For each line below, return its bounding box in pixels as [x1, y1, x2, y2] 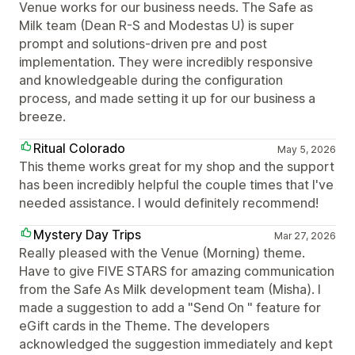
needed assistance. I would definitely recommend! [19, 194, 319, 211]
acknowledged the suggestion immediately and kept [19, 335, 333, 352]
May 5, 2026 [277, 143, 336, 155]
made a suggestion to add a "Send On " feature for [19, 299, 321, 315]
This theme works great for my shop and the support [19, 158, 334, 174]
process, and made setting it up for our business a [19, 90, 315, 106]
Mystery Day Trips [33, 226, 141, 242]
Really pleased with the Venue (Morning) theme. [19, 244, 305, 261]
